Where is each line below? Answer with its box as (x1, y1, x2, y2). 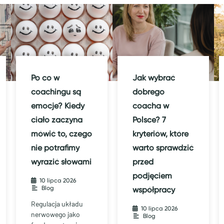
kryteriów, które (132, 129, 188, 139)
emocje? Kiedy (31, 101, 84, 111)
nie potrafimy (31, 143, 79, 153)
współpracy (132, 185, 175, 195)
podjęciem (132, 171, 172, 181)
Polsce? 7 (132, 115, 166, 125)
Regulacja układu (31, 199, 83, 208)
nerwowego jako (31, 210, 80, 219)
